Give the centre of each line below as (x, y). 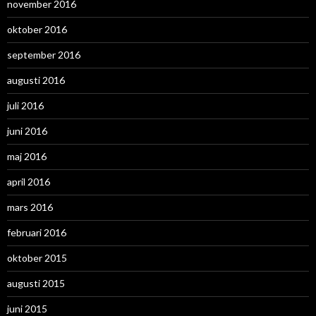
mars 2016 (30, 207)
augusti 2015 (36, 284)
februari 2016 (37, 233)
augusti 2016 (36, 80)
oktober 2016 (37, 30)
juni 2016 (27, 131)
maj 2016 (27, 157)
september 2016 (44, 55)
